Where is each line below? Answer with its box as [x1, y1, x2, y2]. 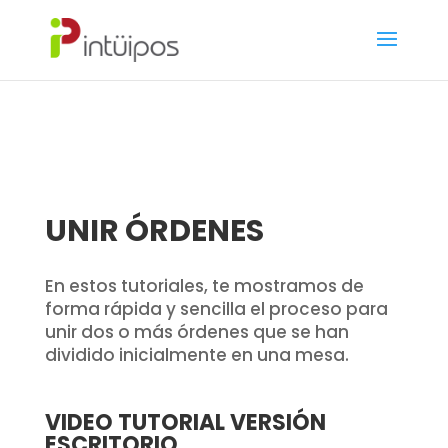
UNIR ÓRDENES [44, 210, 264, 252]
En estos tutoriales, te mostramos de [44, 274, 364, 298]
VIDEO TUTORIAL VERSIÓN [44, 407, 326, 438]
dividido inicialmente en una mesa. [44, 343, 349, 367]
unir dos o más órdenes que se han [44, 320, 349, 344]
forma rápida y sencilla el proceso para [44, 297, 388, 321]
